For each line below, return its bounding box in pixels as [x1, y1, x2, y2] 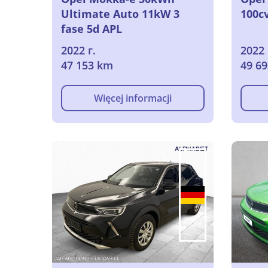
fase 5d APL [61, 22, 122, 36]
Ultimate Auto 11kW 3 [61, 7, 179, 22]
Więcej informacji [94, 92, 172, 105]
